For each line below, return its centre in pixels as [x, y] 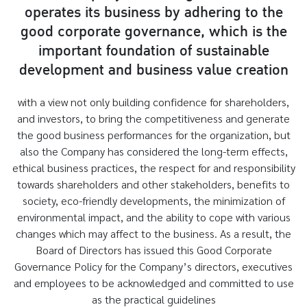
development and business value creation [153, 70]
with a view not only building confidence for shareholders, [153, 102]
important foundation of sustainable [153, 51]
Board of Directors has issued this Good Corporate [153, 250]
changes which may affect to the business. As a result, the [153, 233]
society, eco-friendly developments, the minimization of [153, 200]
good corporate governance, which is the [153, 32]
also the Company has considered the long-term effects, [153, 151]
